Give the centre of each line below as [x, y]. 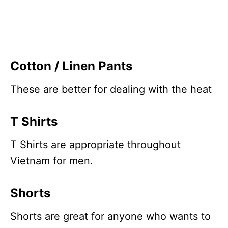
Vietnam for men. [52, 161]
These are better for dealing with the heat [111, 89]
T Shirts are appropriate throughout [95, 144]
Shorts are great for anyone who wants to [110, 216]
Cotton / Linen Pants [71, 66]
